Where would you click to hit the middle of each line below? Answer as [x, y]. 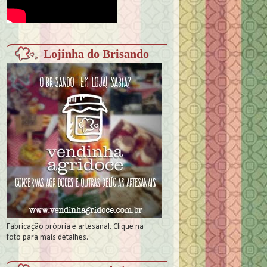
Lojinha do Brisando [96, 54]
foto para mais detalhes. [47, 237]
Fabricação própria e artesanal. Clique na [75, 227]
